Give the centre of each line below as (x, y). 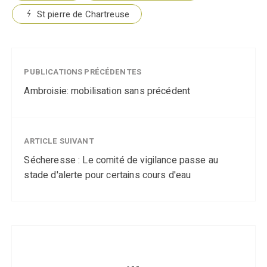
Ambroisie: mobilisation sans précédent (107, 91)
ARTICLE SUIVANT (59, 141)
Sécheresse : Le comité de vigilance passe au (121, 160)
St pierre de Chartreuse (83, 14)
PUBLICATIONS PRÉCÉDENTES (83, 72)
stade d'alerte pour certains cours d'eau (108, 175)
